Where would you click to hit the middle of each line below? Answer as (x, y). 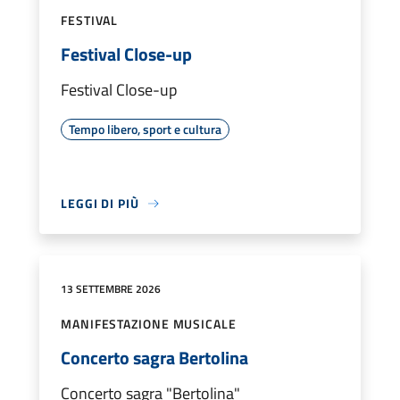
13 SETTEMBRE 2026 (111, 289)
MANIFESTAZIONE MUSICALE (149, 324)
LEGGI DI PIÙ (100, 204)
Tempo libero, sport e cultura (145, 129)
